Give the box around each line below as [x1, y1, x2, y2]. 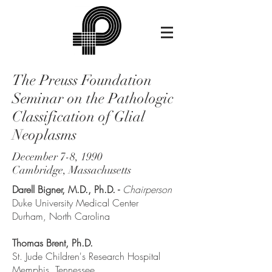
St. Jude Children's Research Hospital [12, 250, 160, 263]
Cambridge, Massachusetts [12, 163, 131, 177]
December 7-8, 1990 [12, 150, 103, 163]
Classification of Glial [12, 107, 145, 126]
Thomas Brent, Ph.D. [12, 236, 93, 250]
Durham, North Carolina [12, 209, 110, 223]
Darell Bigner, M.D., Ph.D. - [12, 183, 123, 196]
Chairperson [123, 183, 172, 196]
